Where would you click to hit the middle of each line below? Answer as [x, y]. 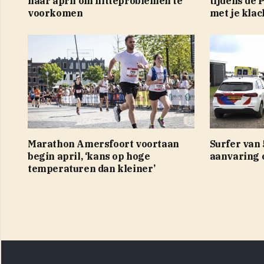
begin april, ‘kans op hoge [89, 156]
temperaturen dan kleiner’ [92, 168]
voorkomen [55, 13]
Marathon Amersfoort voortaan [103, 143]
